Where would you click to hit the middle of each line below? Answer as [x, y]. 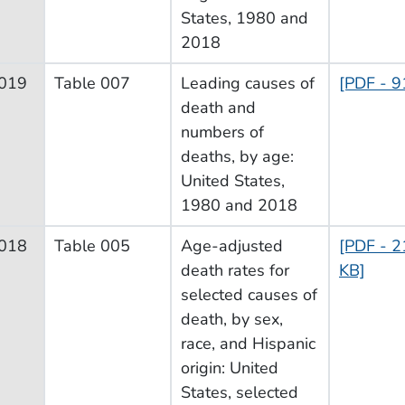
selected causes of [249, 294]
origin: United [230, 367]
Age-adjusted [232, 245]
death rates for [235, 270]
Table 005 [92, 245]
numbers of [222, 132]
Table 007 [92, 83]
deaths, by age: [237, 156]
